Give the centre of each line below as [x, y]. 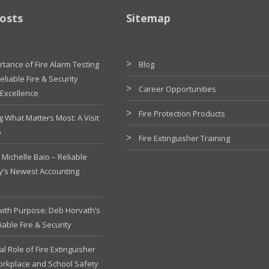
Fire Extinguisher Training [184, 138]
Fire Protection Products [182, 113]
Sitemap [148, 18]
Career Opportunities [177, 89]
